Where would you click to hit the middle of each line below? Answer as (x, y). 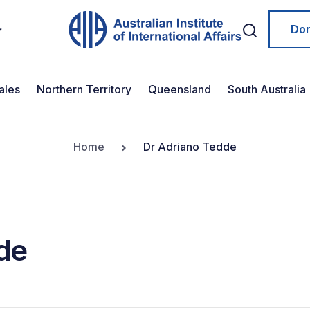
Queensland (180, 89)
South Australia (267, 89)
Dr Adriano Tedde (190, 147)
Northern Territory (84, 89)
